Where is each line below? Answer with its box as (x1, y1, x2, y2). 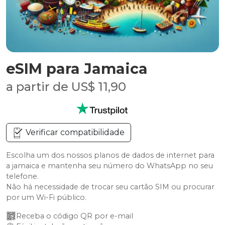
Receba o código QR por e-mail (16, 211, 133, 220)
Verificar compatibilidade (24, 128, 125, 137)
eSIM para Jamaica (6, 60, 148, 77)
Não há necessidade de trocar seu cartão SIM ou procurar (6, 182, 214, 191)
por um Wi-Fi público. (6, 193, 86, 202)
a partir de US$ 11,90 (6, 79, 126, 94)
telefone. (6, 172, 39, 181)
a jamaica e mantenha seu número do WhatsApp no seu (6, 161, 213, 170)
